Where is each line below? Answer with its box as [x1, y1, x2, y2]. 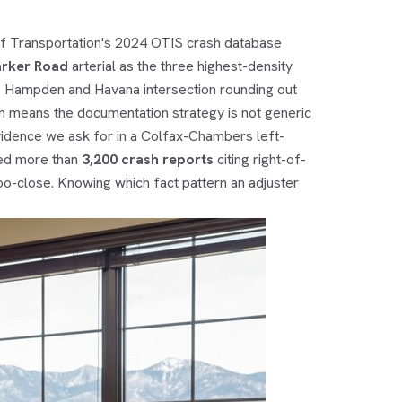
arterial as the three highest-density [67, 56, 293, 75]
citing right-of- [213, 149, 306, 169]
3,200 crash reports [81, 149, 214, 169]
